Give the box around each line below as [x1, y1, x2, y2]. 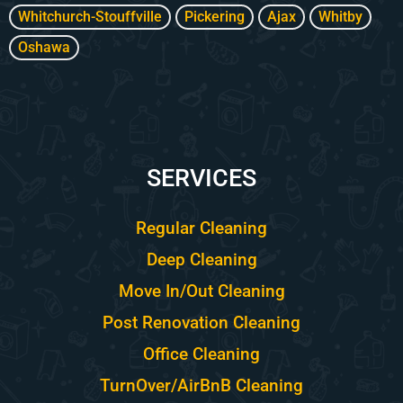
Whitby [318, 7, 363, 25]
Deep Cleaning [146, 249, 257, 271]
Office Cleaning [143, 344, 260, 365]
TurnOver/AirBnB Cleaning [100, 375, 303, 397]
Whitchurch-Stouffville [18, 7, 162, 25]
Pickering [184, 7, 245, 25]
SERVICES [147, 164, 256, 193]
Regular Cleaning [136, 218, 267, 239]
